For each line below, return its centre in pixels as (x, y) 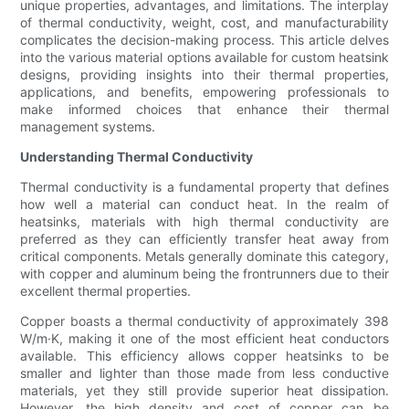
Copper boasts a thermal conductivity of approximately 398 (204, 321)
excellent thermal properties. (106, 291)
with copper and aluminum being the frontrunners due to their (204, 274)
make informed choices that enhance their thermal (204, 110)
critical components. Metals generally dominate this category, (204, 257)
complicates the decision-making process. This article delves (204, 40)
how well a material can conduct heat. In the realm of (204, 204)
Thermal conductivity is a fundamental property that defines (204, 187)
